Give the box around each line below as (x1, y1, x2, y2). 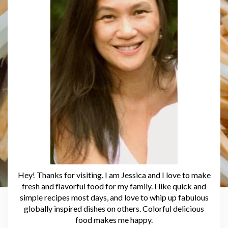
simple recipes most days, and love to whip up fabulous (19, 192, 209, 202)
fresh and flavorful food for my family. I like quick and (22, 181, 206, 191)
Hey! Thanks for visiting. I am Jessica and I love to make (17, 169, 211, 180)
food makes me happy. (75, 214, 153, 224)
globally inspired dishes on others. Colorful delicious (24, 203, 204, 213)
